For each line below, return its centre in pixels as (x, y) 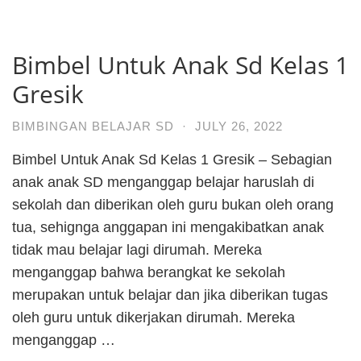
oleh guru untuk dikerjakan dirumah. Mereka (154, 318)
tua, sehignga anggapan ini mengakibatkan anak (168, 228)
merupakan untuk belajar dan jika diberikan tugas (170, 295)
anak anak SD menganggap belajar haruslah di (163, 183)
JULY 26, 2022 (239, 127)
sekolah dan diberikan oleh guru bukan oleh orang (173, 205)
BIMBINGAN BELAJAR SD (93, 127)
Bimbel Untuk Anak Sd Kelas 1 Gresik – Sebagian (172, 160)
